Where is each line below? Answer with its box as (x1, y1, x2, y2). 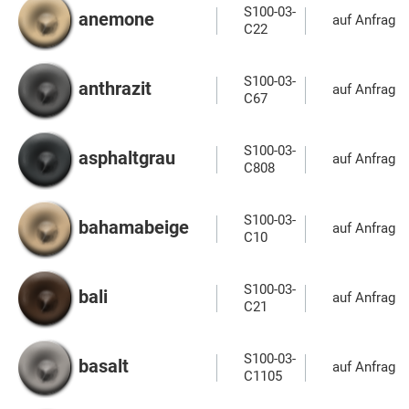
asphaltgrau (79, 147, 175, 170)
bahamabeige (79, 216, 189, 239)
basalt (79, 355, 129, 378)
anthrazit (79, 78, 152, 100)
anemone (79, 8, 154, 31)
